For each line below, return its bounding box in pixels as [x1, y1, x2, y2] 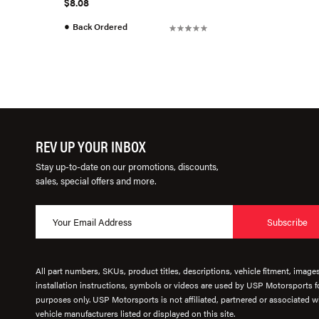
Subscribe [267, 214, 308, 229]
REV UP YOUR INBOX [36, 135, 146, 157]
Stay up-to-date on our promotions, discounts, [36, 159, 219, 174]
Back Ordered [73, 20, 127, 33]
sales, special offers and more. [36, 174, 157, 188]
